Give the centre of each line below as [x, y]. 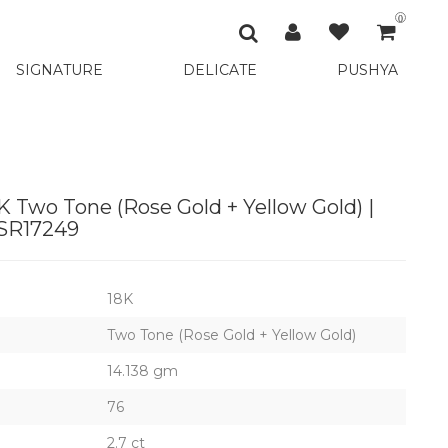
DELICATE [220, 70]
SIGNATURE [59, 70]
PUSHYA [367, 70]
